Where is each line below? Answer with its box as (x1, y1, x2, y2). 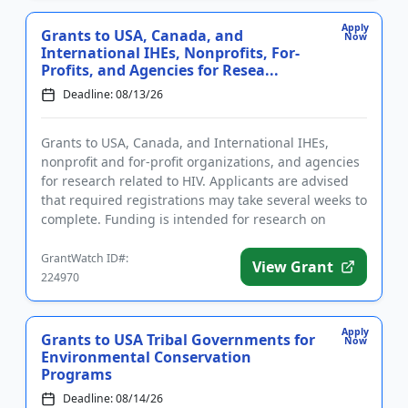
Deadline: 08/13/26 (63, 87, 163, 102)
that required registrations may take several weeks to (41, 191, 367, 209)
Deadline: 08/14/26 (63, 391, 163, 406)
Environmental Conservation (41, 347, 251, 367)
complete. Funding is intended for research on (41, 210, 326, 228)
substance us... (41, 229, 133, 247)
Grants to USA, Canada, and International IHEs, (41, 134, 329, 151)
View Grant (252, 257, 333, 277)
